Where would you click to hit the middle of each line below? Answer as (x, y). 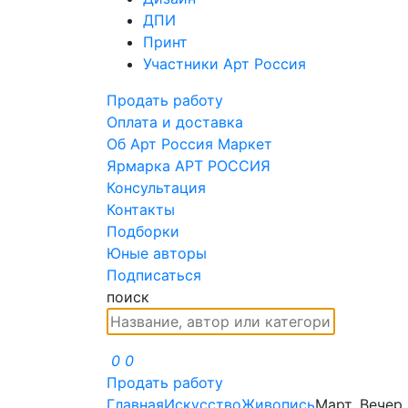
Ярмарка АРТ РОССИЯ (189, 165)
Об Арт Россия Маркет (189, 143)
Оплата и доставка (175, 122)
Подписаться (154, 275)
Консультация (156, 187)
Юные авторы (157, 253)
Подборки (143, 231)
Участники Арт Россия (224, 63)
